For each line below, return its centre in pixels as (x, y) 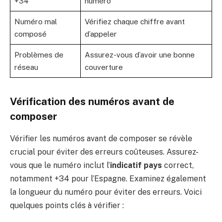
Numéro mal (36, 22)
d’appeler (101, 34)
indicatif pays (136, 165)
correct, (178, 165)
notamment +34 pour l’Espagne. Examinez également (108, 178)
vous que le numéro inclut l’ (60, 165)
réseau (26, 67)
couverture (104, 67)
